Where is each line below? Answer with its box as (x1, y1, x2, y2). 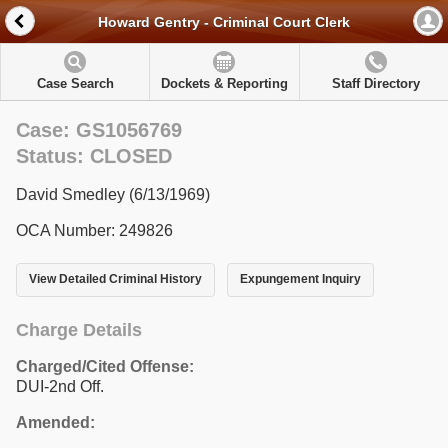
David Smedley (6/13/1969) (16, 186, 210, 203)
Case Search (36, 76, 114, 91)
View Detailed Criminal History (29, 272, 202, 287)
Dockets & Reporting (160, 76, 288, 91)
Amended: (16, 413, 95, 431)
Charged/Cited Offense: (16, 357, 194, 375)
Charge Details (16, 319, 142, 340)
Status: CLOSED (16, 145, 172, 167)
